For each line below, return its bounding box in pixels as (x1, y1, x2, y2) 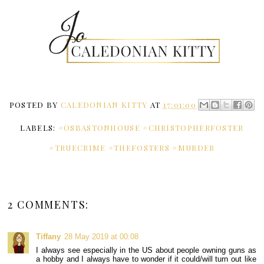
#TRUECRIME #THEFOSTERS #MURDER (49, 142, 215, 153)
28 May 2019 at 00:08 (64, 232, 139, 241)
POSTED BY (9, 99, 61, 110)
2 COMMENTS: (8, 197, 90, 212)
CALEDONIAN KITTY (60, 99, 148, 110)
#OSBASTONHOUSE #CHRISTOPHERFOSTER (58, 122, 244, 133)
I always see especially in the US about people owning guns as (36, 245, 256, 255)
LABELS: (20, 122, 58, 133)
